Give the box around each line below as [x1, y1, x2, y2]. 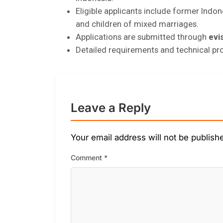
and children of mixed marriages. [76, 18, 199, 29]
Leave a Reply [71, 101, 151, 115]
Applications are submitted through [76, 31, 209, 42]
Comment [71, 153, 104, 162]
